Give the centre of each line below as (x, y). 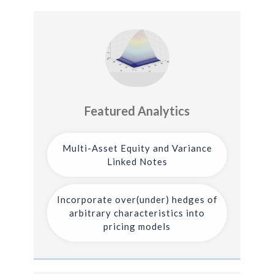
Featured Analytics (137, 110)
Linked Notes (137, 161)
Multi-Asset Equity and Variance (137, 148)
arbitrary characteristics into (137, 213)
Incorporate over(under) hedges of (137, 199)
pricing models (137, 226)
